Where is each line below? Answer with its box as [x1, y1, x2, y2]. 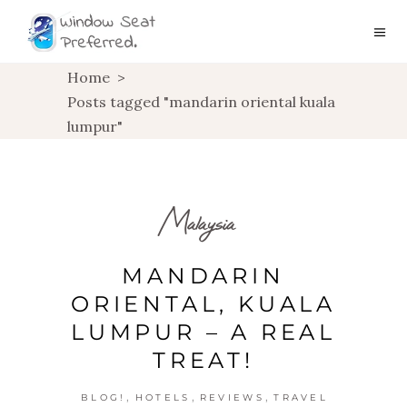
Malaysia [159, 200, 235, 244]
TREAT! [153, 347, 254, 373]
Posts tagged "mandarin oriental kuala [67, 92, 335, 111]
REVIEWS [199, 392, 264, 403]
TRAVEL [273, 392, 329, 403]
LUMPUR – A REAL [71, 319, 336, 345]
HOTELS [134, 392, 191, 403]
